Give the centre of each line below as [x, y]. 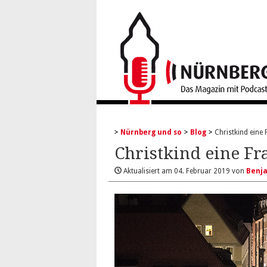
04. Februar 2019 [202, 171]
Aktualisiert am [148, 171]
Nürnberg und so [151, 132]
